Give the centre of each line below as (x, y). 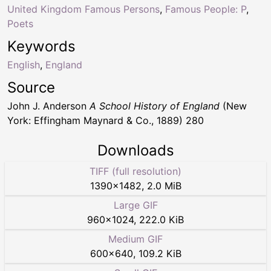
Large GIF (135, 205)
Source (31, 87)
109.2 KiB (160, 253)
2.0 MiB (164, 185)
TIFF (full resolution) (135, 171)
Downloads (135, 150)
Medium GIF (135, 239)
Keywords (41, 46)
